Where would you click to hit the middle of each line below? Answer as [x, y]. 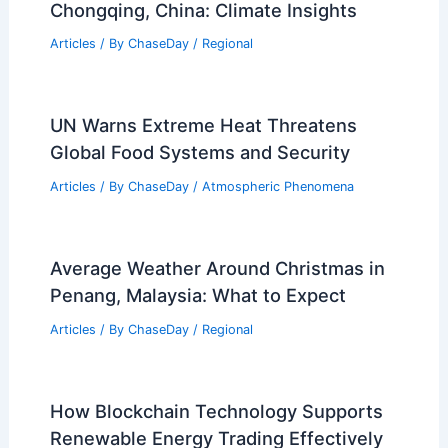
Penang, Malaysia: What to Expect [197, 427]
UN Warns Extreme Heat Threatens [203, 257]
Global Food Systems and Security [199, 284]
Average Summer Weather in [174, 115]
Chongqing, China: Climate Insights [203, 142]
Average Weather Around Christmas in [217, 400]
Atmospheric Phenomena [277, 319]
